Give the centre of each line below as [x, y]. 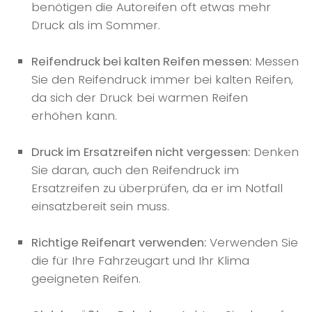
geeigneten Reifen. [86, 279]
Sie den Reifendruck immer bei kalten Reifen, [162, 80]
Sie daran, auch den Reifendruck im [135, 170]
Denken [274, 152]
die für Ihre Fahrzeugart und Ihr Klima [140, 261]
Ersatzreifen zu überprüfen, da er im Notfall [157, 188]
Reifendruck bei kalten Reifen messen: [141, 62]
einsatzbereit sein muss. [100, 206]
